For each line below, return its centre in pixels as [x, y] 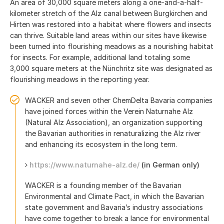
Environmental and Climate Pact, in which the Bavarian [114, 196]
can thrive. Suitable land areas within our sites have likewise [108, 35]
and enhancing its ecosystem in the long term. [101, 144]
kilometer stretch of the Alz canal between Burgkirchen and [109, 13]
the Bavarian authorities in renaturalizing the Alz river [113, 133]
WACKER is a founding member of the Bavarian [103, 185]
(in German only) [169, 165]
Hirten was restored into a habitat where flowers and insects [111, 24]
